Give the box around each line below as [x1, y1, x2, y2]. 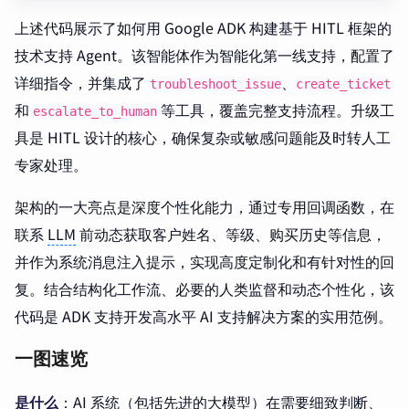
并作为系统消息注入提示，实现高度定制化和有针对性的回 [15, 249, 394, 272]
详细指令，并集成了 [15, 70, 150, 93]
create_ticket [296, 76, 391, 91]
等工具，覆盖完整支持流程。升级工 [157, 98, 394, 121]
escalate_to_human [33, 103, 157, 119]
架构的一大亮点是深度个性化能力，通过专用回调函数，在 [15, 194, 394, 217]
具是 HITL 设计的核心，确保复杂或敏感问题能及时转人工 [15, 125, 391, 148]
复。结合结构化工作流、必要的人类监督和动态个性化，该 [15, 277, 394, 299]
